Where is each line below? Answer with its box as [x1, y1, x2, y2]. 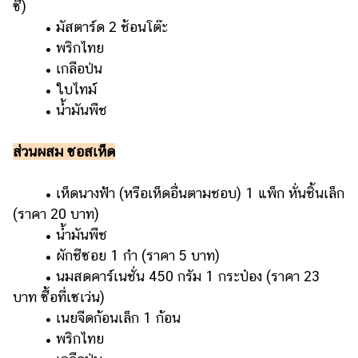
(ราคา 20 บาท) [13, 205, 103, 223]
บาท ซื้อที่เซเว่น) [13, 288, 105, 306]
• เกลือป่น [13, 60, 102, 78]
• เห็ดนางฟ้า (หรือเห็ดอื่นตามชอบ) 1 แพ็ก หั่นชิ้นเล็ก [13, 185, 344, 202]
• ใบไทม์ [13, 81, 97, 98]
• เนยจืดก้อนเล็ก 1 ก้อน [13, 309, 181, 327]
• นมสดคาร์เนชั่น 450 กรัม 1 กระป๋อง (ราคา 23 [13, 268, 320, 285]
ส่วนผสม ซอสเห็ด [13, 143, 115, 161]
